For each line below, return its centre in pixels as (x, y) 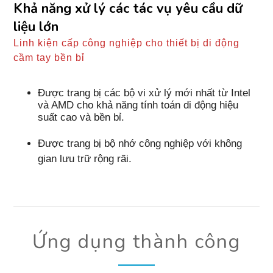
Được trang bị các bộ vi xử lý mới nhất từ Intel (144, 93)
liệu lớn (36, 27)
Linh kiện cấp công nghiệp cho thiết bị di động (127, 43)
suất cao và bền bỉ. (81, 117)
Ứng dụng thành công (136, 241)
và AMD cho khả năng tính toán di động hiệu (138, 105)
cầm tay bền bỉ (49, 57)
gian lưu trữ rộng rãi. (85, 158)
